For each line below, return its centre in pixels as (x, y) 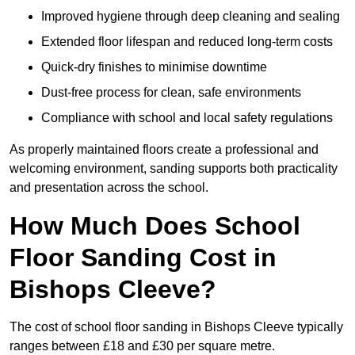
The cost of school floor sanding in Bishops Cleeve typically (176, 327)
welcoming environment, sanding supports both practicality (174, 169)
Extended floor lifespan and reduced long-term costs (187, 42)
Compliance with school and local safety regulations (187, 118)
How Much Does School (155, 226)
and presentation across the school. (109, 188)
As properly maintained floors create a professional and (164, 150)
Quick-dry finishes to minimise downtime (154, 67)
